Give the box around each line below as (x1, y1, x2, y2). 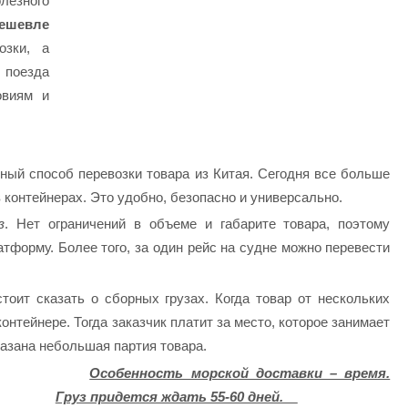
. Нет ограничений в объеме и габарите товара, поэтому (5, 216, 391, 232)
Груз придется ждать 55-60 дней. (55, 388, 298, 404)
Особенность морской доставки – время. (89, 364, 391, 381)
